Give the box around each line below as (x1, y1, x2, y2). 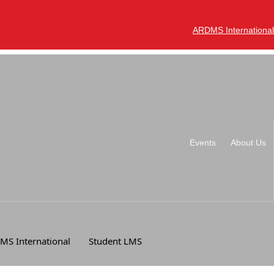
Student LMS (89, 235, 142, 247)
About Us (231, 137, 266, 147)
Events (190, 137, 216, 147)
